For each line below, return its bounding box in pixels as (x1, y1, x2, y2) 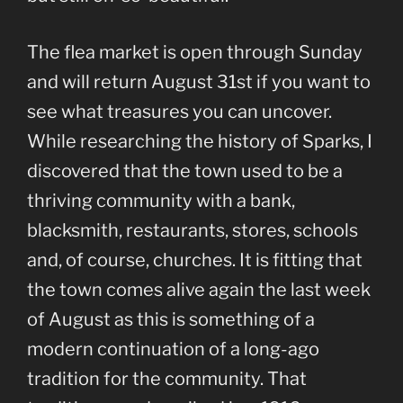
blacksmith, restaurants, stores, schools (27, 219, 358, 242)
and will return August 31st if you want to (27, 71, 371, 94)
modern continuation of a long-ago (27, 338, 319, 361)
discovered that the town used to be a (27, 160, 343, 183)
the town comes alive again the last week (27, 279, 371, 301)
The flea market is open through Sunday (27, 41, 363, 64)
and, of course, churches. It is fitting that (27, 249, 363, 272)
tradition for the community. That (27, 368, 307, 390)
